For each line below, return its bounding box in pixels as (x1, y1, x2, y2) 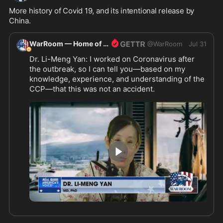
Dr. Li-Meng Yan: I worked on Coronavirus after (29, 54, 195, 64)
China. (9, 16, 31, 26)
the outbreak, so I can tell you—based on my (29, 64, 185, 74)
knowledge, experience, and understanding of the (29, 74, 205, 84)
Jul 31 (189, 40, 207, 48)
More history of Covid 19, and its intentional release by (9, 6, 195, 16)
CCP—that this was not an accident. (29, 84, 155, 94)
